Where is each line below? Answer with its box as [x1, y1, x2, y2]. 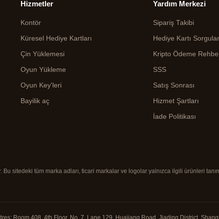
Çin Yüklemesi [21, 50, 65, 58]
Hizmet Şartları [153, 97, 199, 105]
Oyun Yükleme [21, 66, 66, 73]
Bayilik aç [21, 97, 50, 105]
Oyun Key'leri [21, 82, 62, 89]
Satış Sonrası [153, 82, 195, 89]
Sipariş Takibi [153, 19, 195, 26]
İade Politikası [153, 113, 197, 120]
